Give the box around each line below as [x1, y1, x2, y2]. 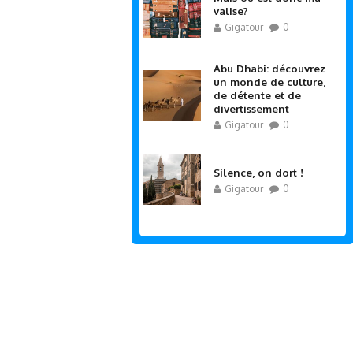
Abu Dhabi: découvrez [214, 61, 325, 75]
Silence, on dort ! [214, 165, 303, 179]
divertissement [214, 101, 289, 115]
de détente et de [214, 87, 301, 102]
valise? [214, 4, 248, 18]
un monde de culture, [214, 74, 325, 88]
